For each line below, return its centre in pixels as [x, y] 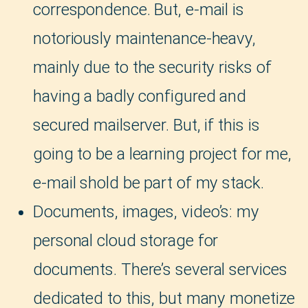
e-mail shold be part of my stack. [148, 183]
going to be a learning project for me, [163, 154]
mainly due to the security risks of [152, 68]
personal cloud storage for [126, 241]
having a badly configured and [140, 97]
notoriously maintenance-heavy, [144, 39]
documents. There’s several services [160, 270]
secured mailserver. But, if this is [146, 125]
